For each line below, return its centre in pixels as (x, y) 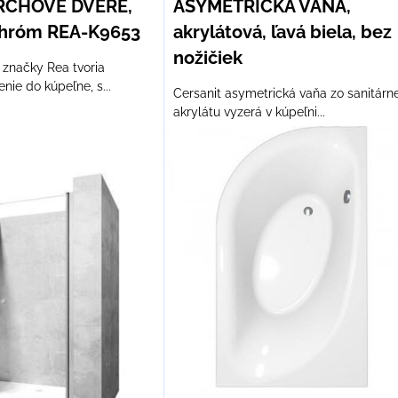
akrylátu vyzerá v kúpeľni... (249, 112)
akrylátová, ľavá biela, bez (282, 32)
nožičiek (207, 58)
